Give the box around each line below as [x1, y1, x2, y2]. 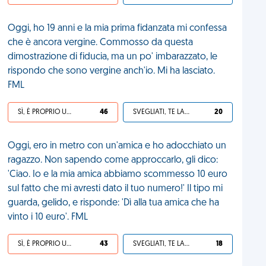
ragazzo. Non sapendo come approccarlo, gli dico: [8, 156, 218, 165]
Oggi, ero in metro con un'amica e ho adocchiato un [8, 141, 227, 151]
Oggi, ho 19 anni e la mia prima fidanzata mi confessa [8, 24, 227, 33]
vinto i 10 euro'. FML [8, 213, 88, 222]
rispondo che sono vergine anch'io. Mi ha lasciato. [8, 66, 216, 76]
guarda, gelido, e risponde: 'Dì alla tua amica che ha [8, 198, 220, 208]
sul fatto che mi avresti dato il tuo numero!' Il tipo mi [8, 184, 223, 194]
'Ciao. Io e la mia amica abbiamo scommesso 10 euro [8, 170, 228, 179]
